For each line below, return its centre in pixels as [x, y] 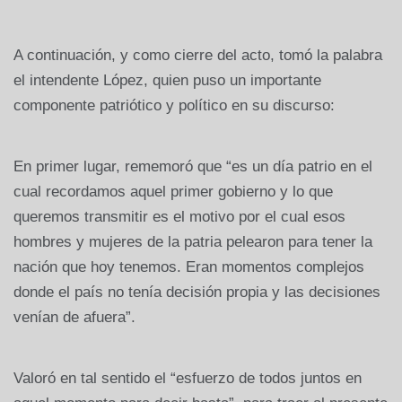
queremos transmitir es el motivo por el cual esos [179, 216]
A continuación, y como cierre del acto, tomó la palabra [198, 55]
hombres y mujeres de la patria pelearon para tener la [193, 241]
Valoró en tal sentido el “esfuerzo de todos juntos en [188, 378]
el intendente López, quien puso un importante [167, 80]
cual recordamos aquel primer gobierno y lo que [173, 191]
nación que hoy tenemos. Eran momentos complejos [189, 267]
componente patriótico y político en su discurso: [174, 105]
